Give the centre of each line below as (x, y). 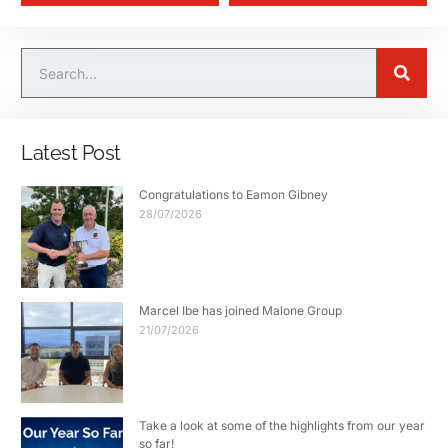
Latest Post (71, 153)
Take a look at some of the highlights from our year (281, 426)
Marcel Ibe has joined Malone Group (240, 310)
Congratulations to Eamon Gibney (233, 195)
